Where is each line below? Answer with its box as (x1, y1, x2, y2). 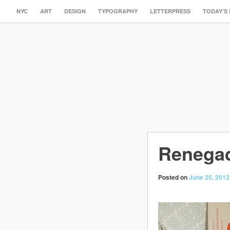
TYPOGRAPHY (98, 7, 138, 15)
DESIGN (64, 7, 86, 15)
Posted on (158, 172, 189, 182)
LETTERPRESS (150, 7, 190, 15)
